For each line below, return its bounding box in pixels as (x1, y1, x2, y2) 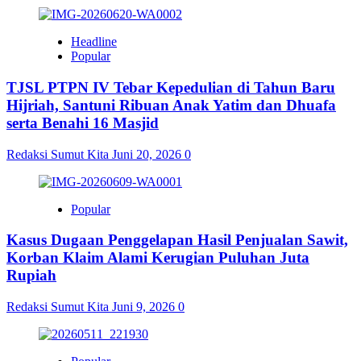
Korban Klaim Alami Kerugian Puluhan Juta (6, 249, 309, 267)
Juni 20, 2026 (112, 147, 185, 161)
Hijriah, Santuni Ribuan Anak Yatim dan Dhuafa (6, 96, 336, 114)
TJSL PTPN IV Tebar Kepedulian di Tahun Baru (6, 78, 335, 96)
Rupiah (6, 267, 56, 284)
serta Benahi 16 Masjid (6, 114, 159, 131)
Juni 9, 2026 (112, 300, 178, 314)
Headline (71, 35, 117, 49)
